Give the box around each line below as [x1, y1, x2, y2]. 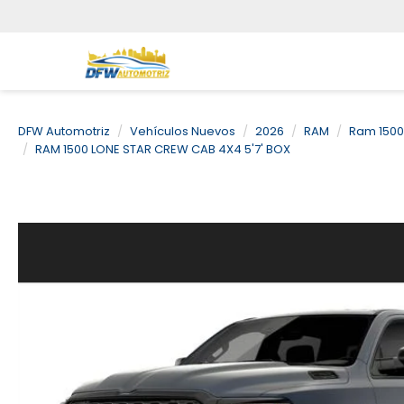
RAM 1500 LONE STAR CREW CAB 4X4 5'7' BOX [35, 141, 290, 158]
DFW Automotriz [18, 123, 110, 140]
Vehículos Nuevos [130, 123, 235, 140]
